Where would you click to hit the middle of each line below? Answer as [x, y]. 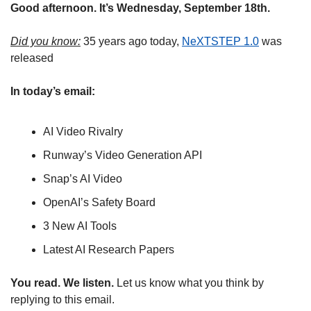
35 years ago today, [131, 42]
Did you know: [45, 42]
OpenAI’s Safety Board [99, 203]
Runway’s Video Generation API [123, 155]
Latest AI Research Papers [109, 250]
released [32, 58]
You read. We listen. [62, 283]
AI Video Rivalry [84, 132]
